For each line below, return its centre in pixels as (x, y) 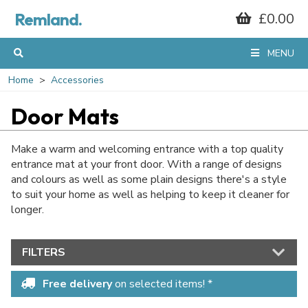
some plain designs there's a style (204, 179)
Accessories (77, 80)
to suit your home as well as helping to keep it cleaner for (150, 195)
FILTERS (44, 252)
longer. (27, 210)
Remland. (48, 19)
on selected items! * (162, 284)
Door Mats (65, 116)
